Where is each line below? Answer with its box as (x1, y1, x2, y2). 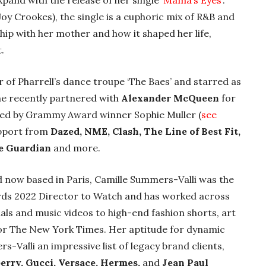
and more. (53, 142, 100, 154)
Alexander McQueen (121, 92, 221, 104)
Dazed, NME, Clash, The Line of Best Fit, (50, 125, 240, 138)
